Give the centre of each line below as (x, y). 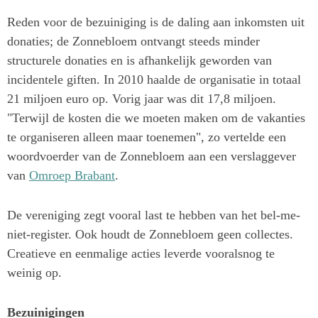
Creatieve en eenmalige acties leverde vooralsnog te (141, 253)
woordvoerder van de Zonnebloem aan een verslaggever (152, 157)
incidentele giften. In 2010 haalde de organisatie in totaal (154, 80)
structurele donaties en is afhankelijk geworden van (139, 61)
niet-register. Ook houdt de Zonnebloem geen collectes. (150, 234)
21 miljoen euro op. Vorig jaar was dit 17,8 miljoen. (142, 99)
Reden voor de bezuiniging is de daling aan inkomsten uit (156, 22)
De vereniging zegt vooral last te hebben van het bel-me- (154, 215)
